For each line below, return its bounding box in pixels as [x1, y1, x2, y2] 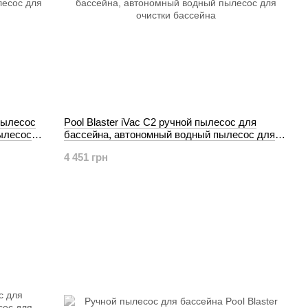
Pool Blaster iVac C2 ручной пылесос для [64, 116, 257, 128]
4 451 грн [64, 151, 109, 163]
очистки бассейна [64, 141, 149, 153]
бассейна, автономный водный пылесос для [64, 129, 276, 140]
